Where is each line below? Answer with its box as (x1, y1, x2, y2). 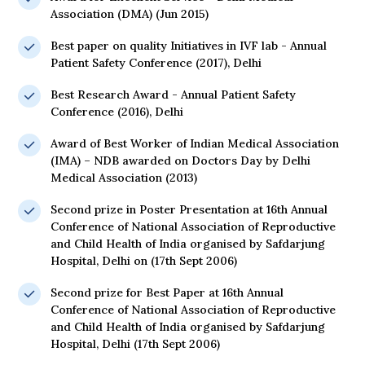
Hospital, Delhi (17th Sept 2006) (51, 336, 220, 352)
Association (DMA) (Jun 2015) (51, 7, 209, 22)
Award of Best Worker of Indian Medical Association (51, 136, 339, 152)
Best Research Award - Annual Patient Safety (51, 87, 296, 103)
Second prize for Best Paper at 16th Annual (51, 285, 284, 301)
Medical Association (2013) (51, 170, 197, 186)
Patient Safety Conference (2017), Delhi (51, 55, 262, 71)
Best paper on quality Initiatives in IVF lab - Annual (51, 38, 327, 54)
